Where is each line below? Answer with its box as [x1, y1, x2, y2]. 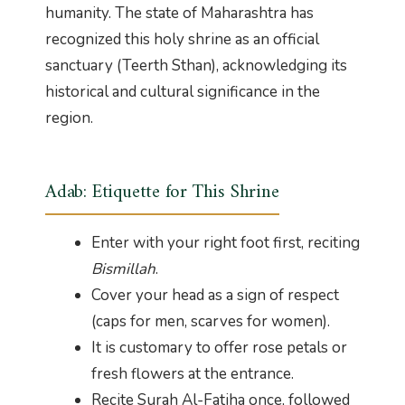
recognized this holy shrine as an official [45, 28, 319, 50]
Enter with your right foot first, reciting [91, 231, 360, 253]
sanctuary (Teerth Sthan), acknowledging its [45, 54, 347, 76]
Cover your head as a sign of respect [91, 284, 339, 306]
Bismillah [91, 258, 155, 279]
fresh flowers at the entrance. [91, 363, 294, 384]
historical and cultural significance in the [45, 80, 320, 102]
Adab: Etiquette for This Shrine [45, 175, 279, 209]
